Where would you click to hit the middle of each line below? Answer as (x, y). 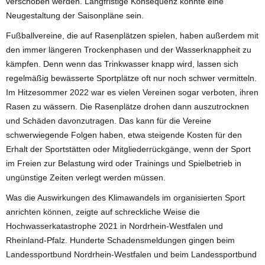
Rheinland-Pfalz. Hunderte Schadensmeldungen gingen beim (120, 240)
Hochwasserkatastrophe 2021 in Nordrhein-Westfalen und (114, 226)
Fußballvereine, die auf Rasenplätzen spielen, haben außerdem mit (132, 35)
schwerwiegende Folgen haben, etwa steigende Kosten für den (124, 135)
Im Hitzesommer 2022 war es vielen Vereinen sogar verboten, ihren (132, 92)
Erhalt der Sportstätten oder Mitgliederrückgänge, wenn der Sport (128, 149)
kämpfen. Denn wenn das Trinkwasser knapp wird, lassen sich (122, 64)
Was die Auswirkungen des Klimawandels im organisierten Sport (125, 197)
